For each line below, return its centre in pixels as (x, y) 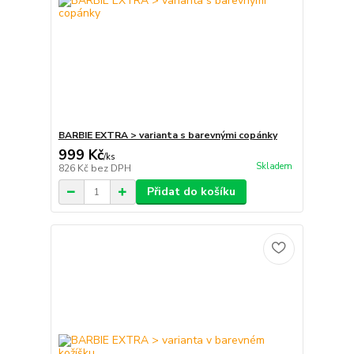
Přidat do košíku (191, 192)
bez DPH (111, 168)
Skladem (274, 167)
